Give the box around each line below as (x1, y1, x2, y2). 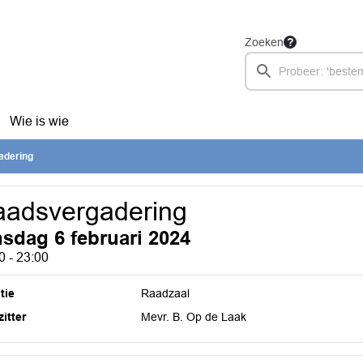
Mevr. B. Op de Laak (141, 310, 247, 323)
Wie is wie (9, 114, 69, 128)
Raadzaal (141, 287, 190, 300)
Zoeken (245, 36, 284, 49)
